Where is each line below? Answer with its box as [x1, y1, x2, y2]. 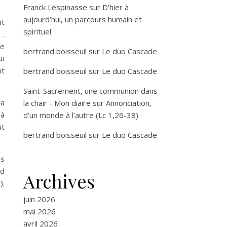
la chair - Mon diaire [23, 97, 91, 108]
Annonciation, [106, 97, 152, 108]
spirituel [23, 26, 51, 36]
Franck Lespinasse [23, 2, 87, 12]
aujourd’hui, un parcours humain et [23, 14, 142, 24]
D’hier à [102, 2, 129, 12]
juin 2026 [23, 194, 55, 204]
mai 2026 [23, 206, 56, 216]
